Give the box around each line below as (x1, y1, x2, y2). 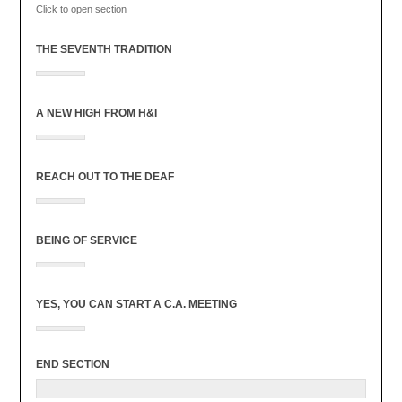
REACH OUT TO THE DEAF (35, 170, 174, 183)
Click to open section (35, 3, 127, 14)
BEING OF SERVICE (35, 233, 137, 247)
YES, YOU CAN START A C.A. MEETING (35, 297, 237, 310)
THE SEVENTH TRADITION (35, 42, 172, 56)
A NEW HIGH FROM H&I (35, 106, 157, 119)
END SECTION (35, 357, 109, 371)
